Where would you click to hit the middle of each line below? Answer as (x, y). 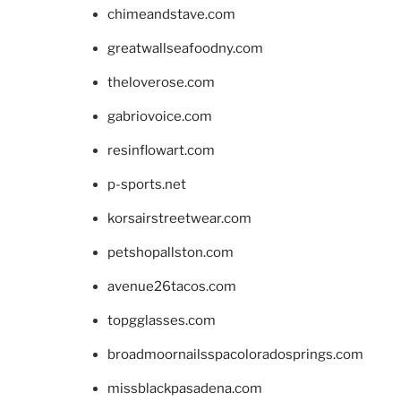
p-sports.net (147, 184)
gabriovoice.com (160, 116)
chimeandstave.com (171, 14)
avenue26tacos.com (172, 286)
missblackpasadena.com (185, 388)
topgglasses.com (162, 320)
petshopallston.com (171, 252)
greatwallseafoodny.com (185, 48)
